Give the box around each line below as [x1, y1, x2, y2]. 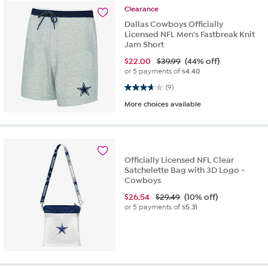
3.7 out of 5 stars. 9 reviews [124, 81, 154, 92]
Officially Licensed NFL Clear [124, 155, 234, 166]
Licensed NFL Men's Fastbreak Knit [124, 29, 255, 39]
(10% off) [184, 192, 218, 203]
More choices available [124, 99, 202, 108]
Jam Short [124, 39, 165, 50]
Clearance [124, 4, 159, 13]
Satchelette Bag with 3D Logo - [124, 165, 246, 176]
